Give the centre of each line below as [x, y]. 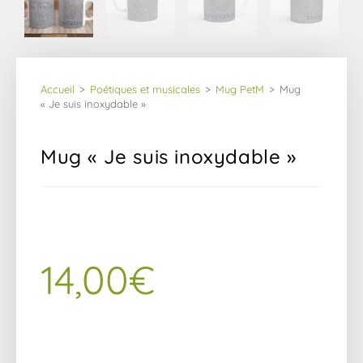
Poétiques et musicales [145, 89]
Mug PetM [240, 89]
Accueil [58, 89]
